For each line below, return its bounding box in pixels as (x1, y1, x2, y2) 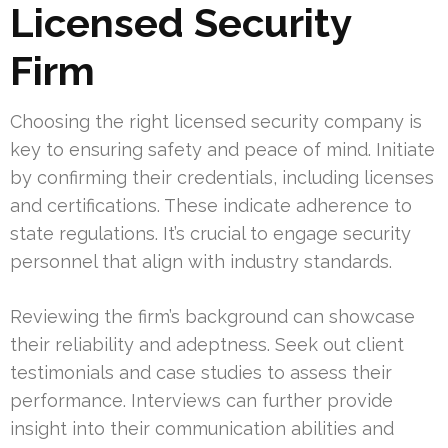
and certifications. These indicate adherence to (10, 195, 412, 217)
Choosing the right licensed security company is (10, 111, 422, 133)
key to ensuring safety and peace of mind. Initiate (10, 139, 435, 161)
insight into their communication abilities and (10, 418, 394, 440)
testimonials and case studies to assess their (10, 362, 392, 384)
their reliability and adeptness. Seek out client (10, 334, 404, 356)
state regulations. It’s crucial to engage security (10, 223, 411, 245)
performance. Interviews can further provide (10, 390, 393, 412)
